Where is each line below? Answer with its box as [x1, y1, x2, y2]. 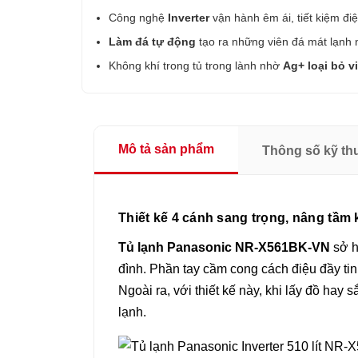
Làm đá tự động [109, 35, 196, 48]
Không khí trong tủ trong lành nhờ [109, 59, 283, 72]
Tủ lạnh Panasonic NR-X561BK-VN [118, 241, 330, 254]
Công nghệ [109, 11, 168, 24]
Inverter [168, 11, 209, 24]
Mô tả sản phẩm [118, 142, 214, 156]
